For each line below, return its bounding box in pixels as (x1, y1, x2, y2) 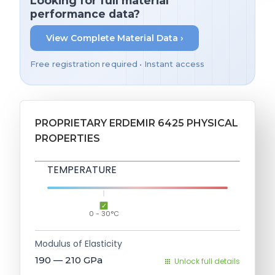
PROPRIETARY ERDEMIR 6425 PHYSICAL (35, 117, 238, 130)
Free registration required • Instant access (30, 60, 205, 69)
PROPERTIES (35, 133, 100, 145)
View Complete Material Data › (45, 32, 184, 44)
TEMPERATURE (47, 163, 117, 177)
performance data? (30, 7, 140, 21)
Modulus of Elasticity (35, 238, 122, 250)
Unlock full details (174, 256, 240, 267)
